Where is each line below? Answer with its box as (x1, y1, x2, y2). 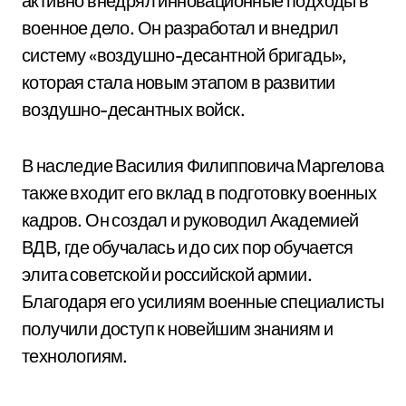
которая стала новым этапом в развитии (22, 71, 335, 93)
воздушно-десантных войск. (22, 98, 245, 121)
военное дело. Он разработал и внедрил (22, 16, 339, 39)
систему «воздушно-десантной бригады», (22, 43, 347, 66)
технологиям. (22, 344, 128, 367)
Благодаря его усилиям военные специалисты (22, 290, 384, 313)
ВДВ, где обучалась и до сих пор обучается (22, 236, 353, 258)
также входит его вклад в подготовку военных (22, 181, 377, 204)
